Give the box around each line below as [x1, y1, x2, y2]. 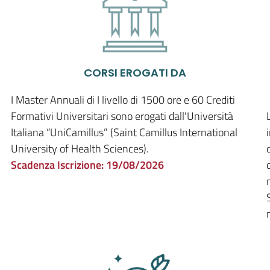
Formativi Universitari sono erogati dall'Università [11, 108, 233, 124]
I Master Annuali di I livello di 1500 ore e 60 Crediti [11, 92, 235, 108]
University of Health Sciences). [11, 140, 149, 157]
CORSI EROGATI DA [84, 65, 186, 80]
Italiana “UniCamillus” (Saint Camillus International [11, 124, 237, 140]
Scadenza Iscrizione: [11, 157, 106, 173]
